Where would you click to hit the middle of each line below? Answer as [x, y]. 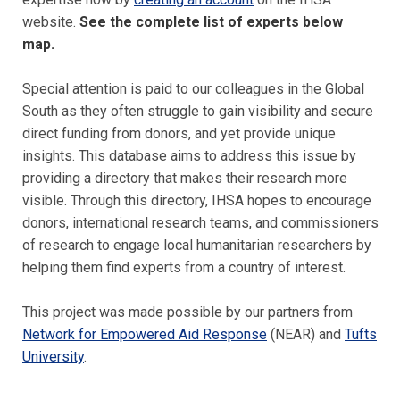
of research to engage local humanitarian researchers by [197, 245]
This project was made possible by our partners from [187, 312]
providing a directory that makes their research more [185, 178]
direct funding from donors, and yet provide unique [179, 133]
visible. [46, 200]
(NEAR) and [306, 334]
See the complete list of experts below [211, 21]
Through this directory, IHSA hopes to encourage [221, 200]
